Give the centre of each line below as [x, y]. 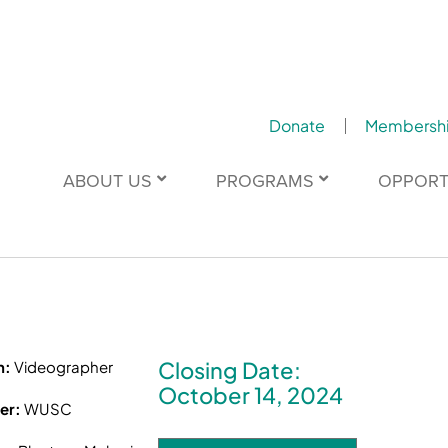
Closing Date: [230, 370]
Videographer [64, 367]
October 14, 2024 [251, 395]
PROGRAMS [264, 180]
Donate [296, 125]
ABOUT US [107, 180]
